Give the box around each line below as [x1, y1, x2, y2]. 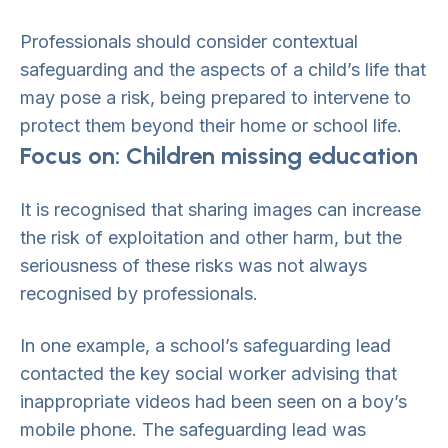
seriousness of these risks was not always [20, 255, 367, 276]
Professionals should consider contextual [20, 31, 358, 52]
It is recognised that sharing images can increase [20, 199, 421, 220]
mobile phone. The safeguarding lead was [20, 419, 366, 440]
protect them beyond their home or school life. [20, 115, 402, 136]
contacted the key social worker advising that [20, 363, 397, 384]
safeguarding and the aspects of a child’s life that [20, 59, 426, 80]
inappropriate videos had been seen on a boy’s [20, 391, 407, 412]
